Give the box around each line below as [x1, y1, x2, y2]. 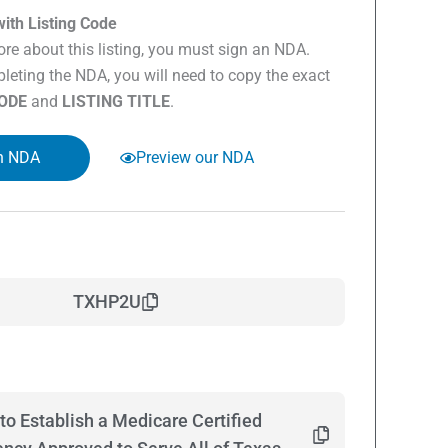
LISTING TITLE [62, 92, 170, 111]
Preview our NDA [136, 148, 254, 167]
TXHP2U [73, 291, 141, 312]
